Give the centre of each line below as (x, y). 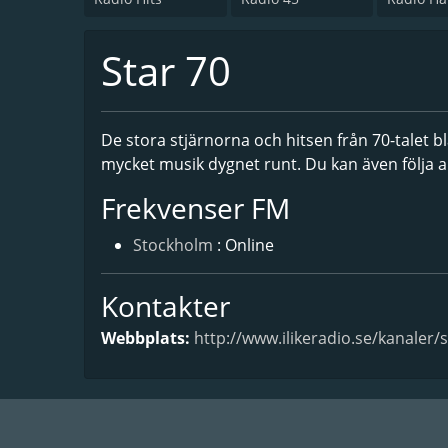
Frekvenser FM (195, 207)
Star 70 (166, 70)
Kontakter (165, 305)
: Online (245, 244)
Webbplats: (147, 337)
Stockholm (173, 244)
